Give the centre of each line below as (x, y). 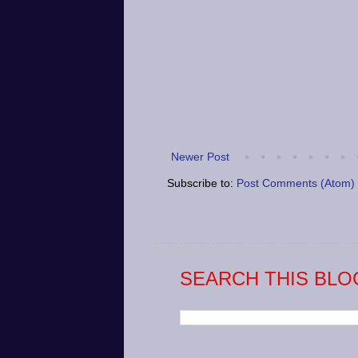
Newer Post (200, 157)
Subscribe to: (201, 183)
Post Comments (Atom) (295, 183)
